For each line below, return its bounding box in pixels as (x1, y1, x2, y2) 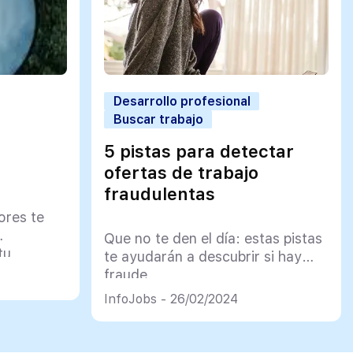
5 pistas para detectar (103, 141, 294, 162)
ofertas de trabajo (103, 162, 258, 184)
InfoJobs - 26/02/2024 (103, 292, 238, 307)
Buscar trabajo (113, 112, 203, 128)
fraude (103, 266, 147, 284)
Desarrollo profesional (113, 94, 251, 110)
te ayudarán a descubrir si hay (103, 248, 302, 266)
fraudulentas (103, 184, 215, 205)
